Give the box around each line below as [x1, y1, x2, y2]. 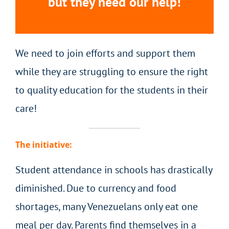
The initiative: [15, 139, 72, 150]
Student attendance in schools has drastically [15, 163, 212, 177]
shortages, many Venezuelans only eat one [15, 200, 198, 214]
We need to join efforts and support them [15, 46, 195, 60]
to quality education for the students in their [15, 83, 208, 97]
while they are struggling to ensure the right [15, 64, 208, 78]
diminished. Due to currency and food [15, 181, 176, 195]
